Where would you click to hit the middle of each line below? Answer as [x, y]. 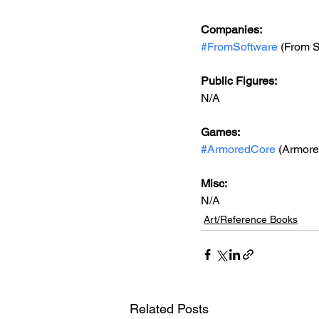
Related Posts [169, 309]
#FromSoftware [239, 47]
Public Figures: [240, 81]
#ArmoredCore [238, 149]
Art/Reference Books [251, 219]
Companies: [231, 30]
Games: [221, 132]
